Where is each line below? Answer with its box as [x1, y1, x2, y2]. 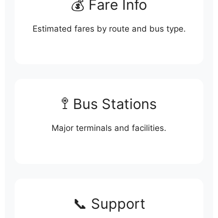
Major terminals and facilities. [52, 123, 166, 133]
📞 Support [73, 195, 145, 212]
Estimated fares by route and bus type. [32, 23, 186, 34]
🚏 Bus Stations [61, 95, 157, 113]
